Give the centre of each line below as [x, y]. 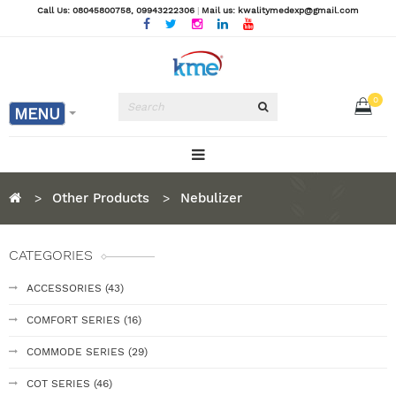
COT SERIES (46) [69, 384]
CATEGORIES [51, 255]
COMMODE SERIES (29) [87, 352]
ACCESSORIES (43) [75, 288]
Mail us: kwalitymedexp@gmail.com [280, 10]
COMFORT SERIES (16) [84, 320]
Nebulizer [211, 198]
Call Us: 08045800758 [84, 10]
